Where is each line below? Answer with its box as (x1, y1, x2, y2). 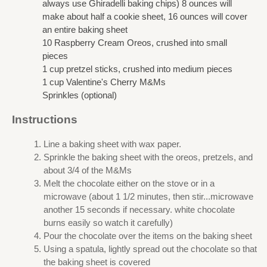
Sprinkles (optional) (42, 90, 117, 101)
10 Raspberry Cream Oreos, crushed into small (42, 38, 227, 48)
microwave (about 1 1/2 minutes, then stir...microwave (43, 191, 253, 201)
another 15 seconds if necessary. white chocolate (43, 204, 235, 215)
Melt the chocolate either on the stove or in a (43, 178, 215, 188)
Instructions (12, 113, 77, 126)
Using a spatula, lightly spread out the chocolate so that (43, 243, 257, 254)
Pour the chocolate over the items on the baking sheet (43, 230, 252, 241)
